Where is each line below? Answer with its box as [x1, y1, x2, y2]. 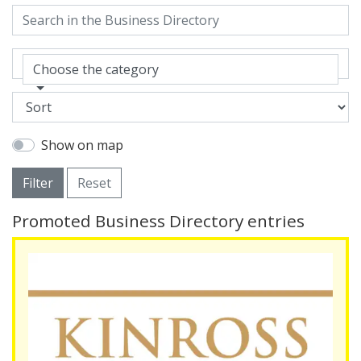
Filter [23, 174, 53, 193]
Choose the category [33, 60, 159, 79]
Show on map [41, 136, 123, 155]
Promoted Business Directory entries [12, 210, 305, 233]
